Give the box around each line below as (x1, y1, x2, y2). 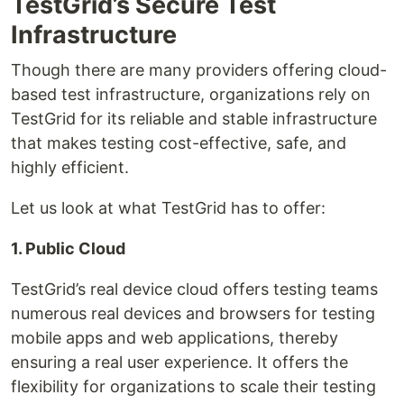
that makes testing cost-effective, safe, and (11, 133, 346, 153)
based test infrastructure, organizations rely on (11, 85, 371, 105)
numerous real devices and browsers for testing (11, 304, 375, 324)
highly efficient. (11, 158, 129, 178)
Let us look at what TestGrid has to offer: (11, 198, 326, 218)
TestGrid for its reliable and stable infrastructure (11, 109, 377, 129)
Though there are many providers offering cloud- (11, 60, 387, 80)
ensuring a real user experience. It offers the (11, 353, 348, 372)
